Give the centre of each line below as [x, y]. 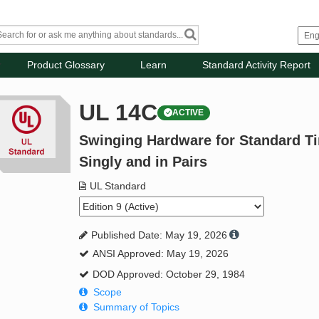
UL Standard [118, 186]
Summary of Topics [137, 307]
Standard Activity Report [257, 65]
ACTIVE [188, 113]
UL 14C [119, 113]
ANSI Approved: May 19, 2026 [161, 254]
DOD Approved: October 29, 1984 [169, 274]
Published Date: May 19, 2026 [159, 235]
